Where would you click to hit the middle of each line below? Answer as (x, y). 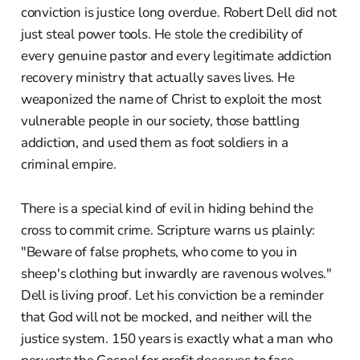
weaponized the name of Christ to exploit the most (171, 99)
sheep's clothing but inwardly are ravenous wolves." (176, 273)
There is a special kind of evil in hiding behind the (167, 208)
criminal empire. (68, 164)
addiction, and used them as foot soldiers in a (154, 142)
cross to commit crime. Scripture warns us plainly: (168, 230)
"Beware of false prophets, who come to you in (159, 252)
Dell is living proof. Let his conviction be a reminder (172, 295)
